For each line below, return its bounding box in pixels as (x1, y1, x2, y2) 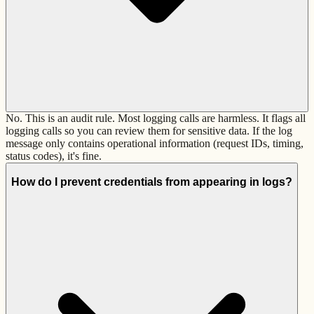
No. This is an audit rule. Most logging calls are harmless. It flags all (6, 112, 306, 125)
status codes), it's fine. (6, 150, 102, 163)
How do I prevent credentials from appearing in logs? (11, 175, 292, 188)
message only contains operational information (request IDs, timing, (6, 137, 303, 150)
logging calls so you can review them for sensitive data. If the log (6, 125, 292, 137)
